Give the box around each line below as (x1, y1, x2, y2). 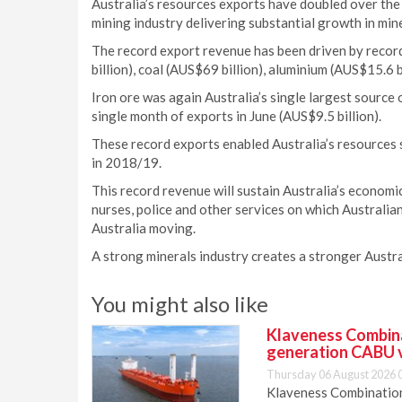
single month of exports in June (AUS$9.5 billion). (92, 108, 381, 124)
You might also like (92, 291, 268, 317)
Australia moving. (92, 220, 196, 236)
